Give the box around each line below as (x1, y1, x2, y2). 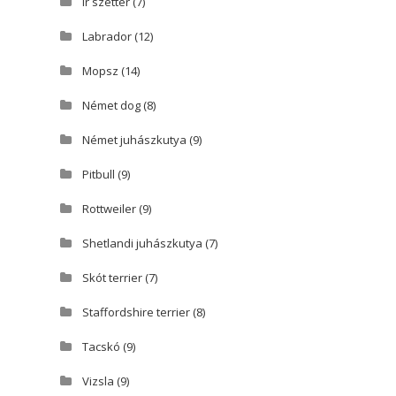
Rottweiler (81, 201, 136, 217)
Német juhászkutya (81, 132, 187, 148)
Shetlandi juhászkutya (81, 235, 202, 252)
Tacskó (81, 339, 120, 355)
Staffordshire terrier (81, 304, 190, 321)
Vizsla (81, 373, 114, 390)
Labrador (81, 28, 132, 45)
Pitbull (81, 166, 115, 183)
